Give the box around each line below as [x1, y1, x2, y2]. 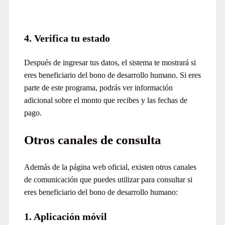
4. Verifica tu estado [24, 32, 110, 44]
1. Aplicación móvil [24, 211, 107, 222]
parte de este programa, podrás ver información [24, 83, 173, 92]
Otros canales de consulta [24, 133, 161, 147]
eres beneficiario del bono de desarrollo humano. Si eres [24, 70, 201, 79]
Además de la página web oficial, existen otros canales [24, 163, 196, 172]
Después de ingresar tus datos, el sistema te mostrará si [24, 58, 196, 67]
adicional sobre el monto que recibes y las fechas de [24, 95, 187, 104]
